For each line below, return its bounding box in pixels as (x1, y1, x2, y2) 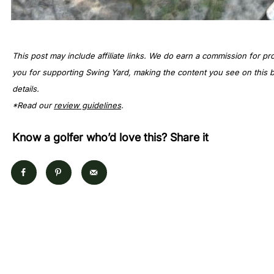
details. (12, 83, 44, 94)
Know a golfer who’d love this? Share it (12, 130, 209, 144)
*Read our (12, 100, 54, 110)
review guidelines (54, 100, 121, 110)
